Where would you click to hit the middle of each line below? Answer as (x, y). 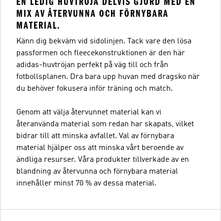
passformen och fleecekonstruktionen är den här (101, 53)
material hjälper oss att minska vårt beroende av (100, 148)
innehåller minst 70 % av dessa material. (86, 184)
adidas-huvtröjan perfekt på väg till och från (92, 65)
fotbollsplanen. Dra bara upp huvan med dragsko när (108, 77)
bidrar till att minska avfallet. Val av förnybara (95, 136)
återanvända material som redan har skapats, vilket (105, 124)
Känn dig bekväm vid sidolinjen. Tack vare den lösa (104, 41)
